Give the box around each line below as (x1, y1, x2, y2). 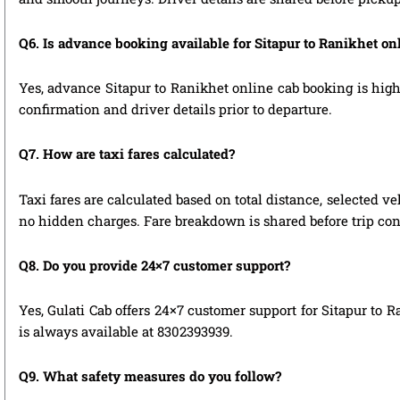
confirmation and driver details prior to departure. (19, 100, 332, 118)
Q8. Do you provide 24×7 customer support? (19, 255, 290, 274)
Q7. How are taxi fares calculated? (19, 145, 235, 163)
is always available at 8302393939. (19, 322, 233, 340)
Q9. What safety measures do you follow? (19, 367, 281, 386)
